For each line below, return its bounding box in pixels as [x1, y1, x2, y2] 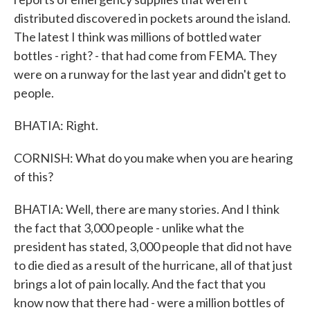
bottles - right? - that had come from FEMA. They [14, 48, 277, 63]
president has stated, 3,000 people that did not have [14, 239, 292, 254]
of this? [14, 169, 53, 184]
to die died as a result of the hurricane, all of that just [14, 257, 293, 273]
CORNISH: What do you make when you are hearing [14, 150, 293, 165]
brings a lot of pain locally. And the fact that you [14, 276, 266, 291]
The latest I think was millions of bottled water [14, 29, 262, 44]
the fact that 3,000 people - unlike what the [14, 220, 244, 235]
